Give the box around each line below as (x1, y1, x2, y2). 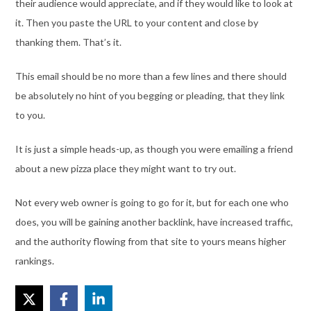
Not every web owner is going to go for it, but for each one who (15, 196, 289, 208)
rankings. (15, 254, 54, 267)
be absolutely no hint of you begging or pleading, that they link (15, 89, 285, 101)
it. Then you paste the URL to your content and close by (15, 16, 258, 28)
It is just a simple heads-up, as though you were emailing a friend (15, 142, 293, 155)
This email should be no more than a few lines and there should (15, 69, 287, 82)
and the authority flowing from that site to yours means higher (15, 235, 286, 247)
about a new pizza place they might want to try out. (15, 162, 236, 174)
